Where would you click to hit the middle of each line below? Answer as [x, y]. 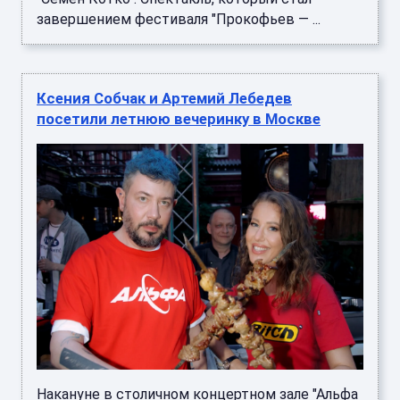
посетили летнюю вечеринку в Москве [179, 118]
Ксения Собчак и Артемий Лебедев [164, 98]
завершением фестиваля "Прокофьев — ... [179, 19]
